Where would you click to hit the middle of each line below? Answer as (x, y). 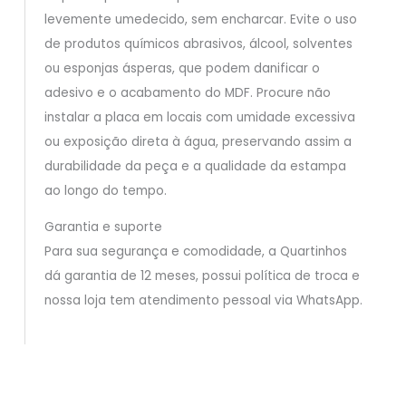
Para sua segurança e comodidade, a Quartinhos (195, 252)
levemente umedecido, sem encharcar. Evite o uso (200, 19)
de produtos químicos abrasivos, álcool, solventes (198, 43)
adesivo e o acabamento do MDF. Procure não (187, 92)
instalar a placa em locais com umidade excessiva (199, 117)
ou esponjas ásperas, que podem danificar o (182, 68)
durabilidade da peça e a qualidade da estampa (195, 166)
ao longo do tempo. (105, 190)
